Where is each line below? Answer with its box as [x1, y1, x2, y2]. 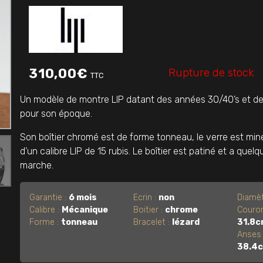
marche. [20, 159, 53, 171]
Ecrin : [133, 192, 159, 203]
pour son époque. [20, 107, 92, 119]
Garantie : [29, 192, 69, 203]
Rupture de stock [168, 65, 255, 79]
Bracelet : [133, 217, 172, 227]
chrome [165, 204, 198, 215]
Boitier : [133, 204, 165, 215]
